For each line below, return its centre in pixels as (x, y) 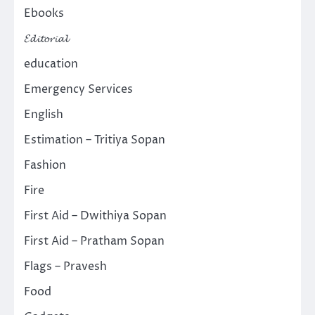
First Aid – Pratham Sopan (94, 242)
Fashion (45, 166)
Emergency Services (78, 90)
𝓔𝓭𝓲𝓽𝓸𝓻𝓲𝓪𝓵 (46, 39)
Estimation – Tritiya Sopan (95, 140)
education (51, 64)
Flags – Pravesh (65, 267)
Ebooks (44, 14)
